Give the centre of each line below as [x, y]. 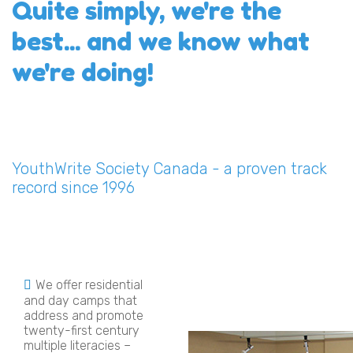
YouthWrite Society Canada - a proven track [169, 169]
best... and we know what [161, 42]
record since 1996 [73, 188]
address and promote [84, 315]
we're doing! [83, 72]
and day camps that [80, 300]
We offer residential [89, 284]
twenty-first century [82, 330]
